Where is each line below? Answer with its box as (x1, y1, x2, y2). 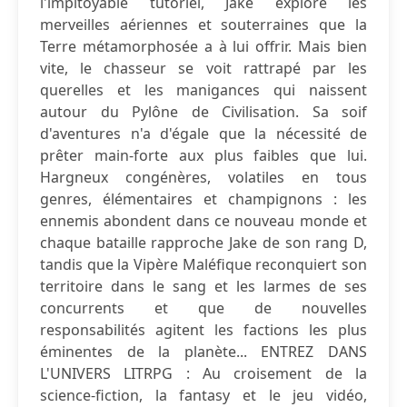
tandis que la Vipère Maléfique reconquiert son (40, 254, 367, 274)
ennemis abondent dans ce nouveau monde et (40, 211, 367, 231)
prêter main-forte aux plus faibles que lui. (40, 145, 367, 165)
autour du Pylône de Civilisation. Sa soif (40, 102, 367, 122)
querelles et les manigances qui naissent (40, 80, 367, 100)
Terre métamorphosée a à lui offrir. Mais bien (40, 36, 367, 56)
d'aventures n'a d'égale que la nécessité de (40, 124, 367, 144)
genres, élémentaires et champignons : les (40, 189, 367, 209)
